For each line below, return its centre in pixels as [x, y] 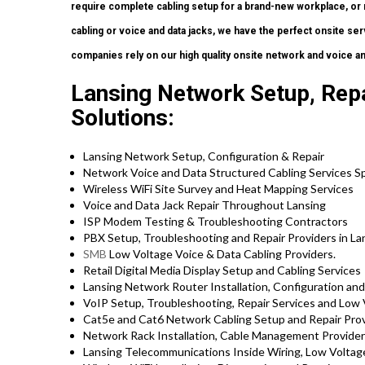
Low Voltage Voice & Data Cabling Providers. [221, 254]
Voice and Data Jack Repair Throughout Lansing [204, 205]
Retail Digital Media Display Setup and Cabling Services [222, 270]
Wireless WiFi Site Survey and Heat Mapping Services [218, 189]
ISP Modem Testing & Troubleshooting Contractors [215, 222]
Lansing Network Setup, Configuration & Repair [204, 156]
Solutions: [123, 118]
